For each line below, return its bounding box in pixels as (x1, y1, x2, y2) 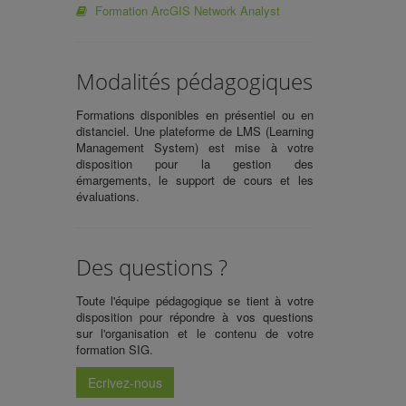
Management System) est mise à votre (75, 138, 314, 156)
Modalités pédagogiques (75, 65, 313, 96)
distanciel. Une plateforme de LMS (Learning (75, 121, 314, 140)
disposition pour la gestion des (75, 154, 314, 172)
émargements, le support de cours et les (75, 170, 314, 188)
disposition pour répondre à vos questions (75, 307, 314, 325)
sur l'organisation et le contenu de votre (75, 324, 314, 342)
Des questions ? (75, 251, 227, 282)
